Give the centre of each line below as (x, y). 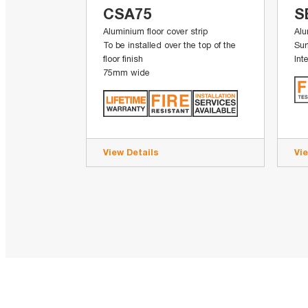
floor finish (123, 58)
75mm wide (127, 72)
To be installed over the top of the (170, 45)
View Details (131, 152)
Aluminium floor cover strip (156, 31)
